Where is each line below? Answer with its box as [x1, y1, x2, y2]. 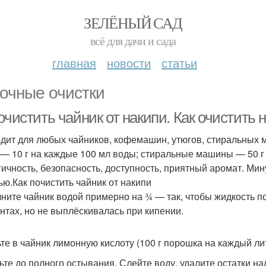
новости [107, 54, 151, 71]
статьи [161, 54, 197, 71]
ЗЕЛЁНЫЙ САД [84, 12, 182, 33]
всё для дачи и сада [90, 33, 176, 49]
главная [52, 54, 96, 71]
